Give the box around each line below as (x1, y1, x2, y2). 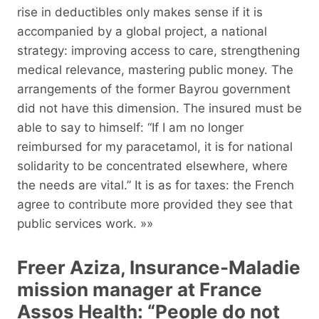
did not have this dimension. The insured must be (17, 100, 302, 115)
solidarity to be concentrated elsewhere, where (17, 158, 288, 173)
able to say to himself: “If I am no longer (17, 120, 244, 135)
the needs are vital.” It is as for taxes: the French (17, 177, 294, 192)
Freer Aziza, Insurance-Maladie (17, 256, 300, 278)
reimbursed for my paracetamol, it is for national (17, 139, 293, 154)
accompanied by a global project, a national (17, 23, 267, 38)
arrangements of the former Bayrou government (17, 81, 291, 96)
